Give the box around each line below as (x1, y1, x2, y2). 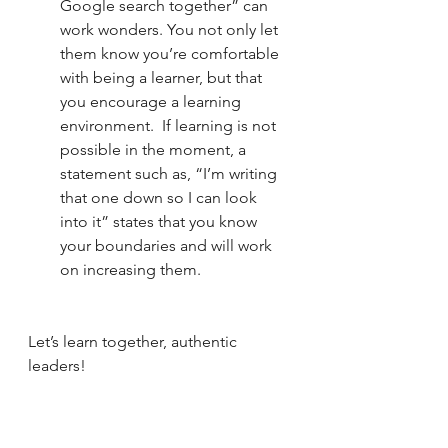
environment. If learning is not (60, 115, 280, 135)
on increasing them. (60, 259, 201, 279)
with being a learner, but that (60, 67, 266, 87)
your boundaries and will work (60, 235, 276, 255)
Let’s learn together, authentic (28, 331, 241, 351)
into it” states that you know (60, 211, 261, 231)
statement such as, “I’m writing (60, 163, 281, 183)
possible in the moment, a (60, 139, 250, 159)
